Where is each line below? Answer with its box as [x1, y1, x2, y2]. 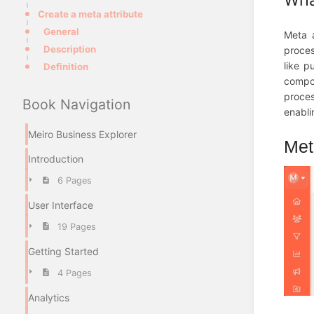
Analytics [28, 291, 69, 303]
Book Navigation [22, 96, 130, 114]
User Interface [28, 199, 93, 212]
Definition [43, 61, 88, 73]
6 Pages [57, 175, 92, 186]
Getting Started [28, 245, 99, 257]
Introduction [28, 153, 83, 165]
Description [43, 43, 96, 55]
